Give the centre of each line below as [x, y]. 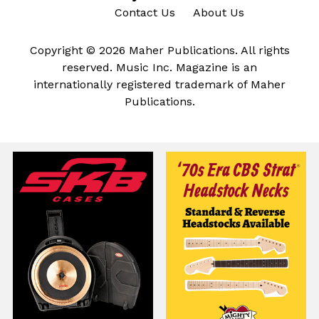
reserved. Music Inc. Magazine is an [159, 68]
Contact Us [145, 12]
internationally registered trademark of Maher [159, 85]
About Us [219, 12]
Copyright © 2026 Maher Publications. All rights [159, 51]
